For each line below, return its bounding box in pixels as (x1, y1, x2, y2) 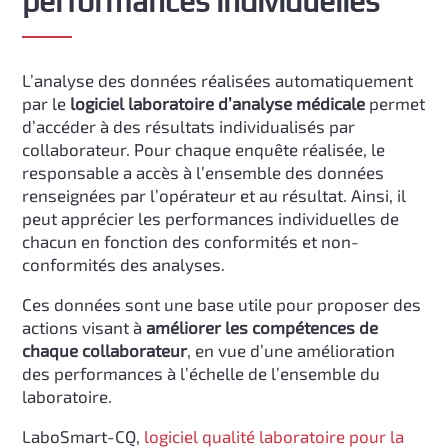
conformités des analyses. (22, 254, 226, 274)
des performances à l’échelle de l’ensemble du (22, 363, 381, 383)
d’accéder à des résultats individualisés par (22, 116, 356, 136)
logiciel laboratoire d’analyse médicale (70, 93, 366, 113)
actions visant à (22, 317, 147, 337)
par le (22, 93, 71, 113)
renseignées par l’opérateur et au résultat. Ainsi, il (22, 185, 407, 205)
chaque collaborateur (22, 340, 188, 360)
